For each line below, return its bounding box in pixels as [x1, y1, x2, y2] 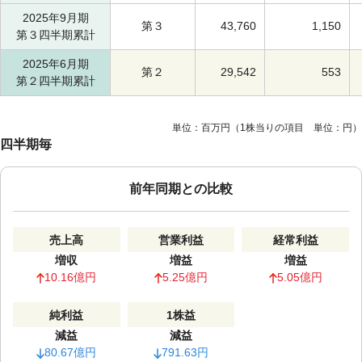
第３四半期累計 [15, 28, 95, 42]
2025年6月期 [22, 57, 89, 71]
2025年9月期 [22, 11, 89, 25]
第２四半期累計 [15, 74, 95, 88]
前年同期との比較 [129, 182, 233, 196]
